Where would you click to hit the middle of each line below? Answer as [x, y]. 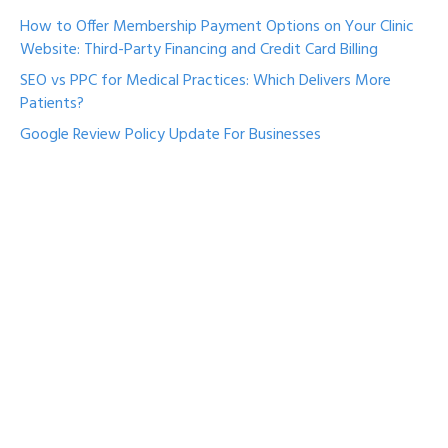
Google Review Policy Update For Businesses [170, 135]
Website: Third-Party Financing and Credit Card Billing [199, 50]
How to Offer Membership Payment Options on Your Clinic [217, 27]
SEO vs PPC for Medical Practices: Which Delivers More [205, 81]
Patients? [52, 104]
